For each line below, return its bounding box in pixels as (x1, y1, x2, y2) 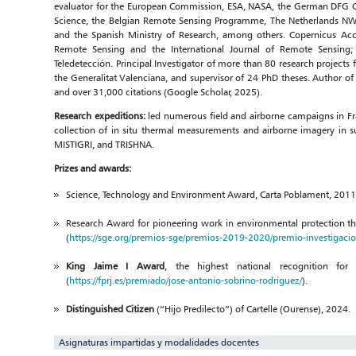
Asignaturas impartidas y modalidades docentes (59, 336, 259, 348)
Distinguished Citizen (66, 303, 154, 315)
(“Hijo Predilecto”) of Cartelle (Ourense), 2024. (154, 303, 350, 315)
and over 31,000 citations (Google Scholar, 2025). (54, 86, 262, 98)
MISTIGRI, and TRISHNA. (54, 138, 154, 150)
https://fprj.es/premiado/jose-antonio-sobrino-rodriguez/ (69, 274, 302, 286)
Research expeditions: (54, 110, 145, 122)
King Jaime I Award (66, 260, 164, 272)
